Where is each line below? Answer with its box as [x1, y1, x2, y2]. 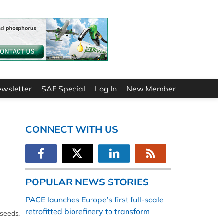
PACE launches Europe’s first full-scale [25, 195, 163, 205]
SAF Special [41, 84, 85, 94]
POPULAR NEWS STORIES [25, 176, 149, 188]
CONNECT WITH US [25, 123, 118, 136]
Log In [95, 84, 117, 94]
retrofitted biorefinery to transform [25, 206, 150, 217]
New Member [127, 84, 176, 94]
